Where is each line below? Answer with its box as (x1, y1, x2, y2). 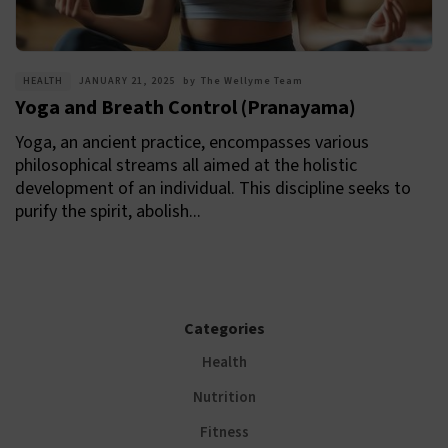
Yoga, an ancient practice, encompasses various (15, 130, 369, 156)
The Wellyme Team (201, 74, 303, 89)
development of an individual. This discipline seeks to (15, 176, 411, 202)
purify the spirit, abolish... (15, 199, 201, 225)
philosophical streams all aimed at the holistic (15, 153, 357, 179)
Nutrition (192, 387, 256, 409)
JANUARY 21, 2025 (79, 74, 175, 89)
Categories (183, 318, 265, 341)
